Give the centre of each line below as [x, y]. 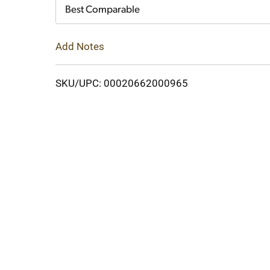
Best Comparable [102, 10]
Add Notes [80, 46]
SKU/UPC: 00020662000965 [122, 83]
